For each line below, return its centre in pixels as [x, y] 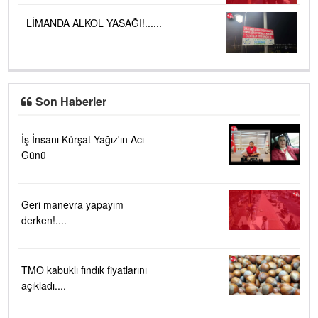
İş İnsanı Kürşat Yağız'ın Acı [83, 139]
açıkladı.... [44, 285]
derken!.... [44, 220]
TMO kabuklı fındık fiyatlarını [84, 269]
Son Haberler [71, 101]
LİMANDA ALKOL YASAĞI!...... [94, 22]
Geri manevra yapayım [72, 204]
